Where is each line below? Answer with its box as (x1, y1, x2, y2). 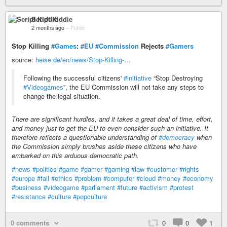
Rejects (139, 41, 166, 51)
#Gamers (166, 41, 194, 51)
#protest (170, 182, 194, 192)
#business (12, 182, 42, 192)
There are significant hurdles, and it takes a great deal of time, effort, (12, 113, 213, 124)
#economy (183, 173, 213, 183)
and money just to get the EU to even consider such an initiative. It (12, 123, 208, 133)
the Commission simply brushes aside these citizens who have (12, 141, 197, 151)
